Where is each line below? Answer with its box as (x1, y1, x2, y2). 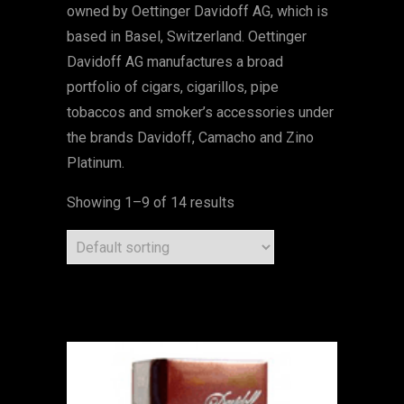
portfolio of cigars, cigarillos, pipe (67, 78, 279, 96)
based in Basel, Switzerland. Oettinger (67, 28, 307, 45)
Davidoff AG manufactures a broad (67, 53, 283, 70)
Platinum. (67, 154, 124, 171)
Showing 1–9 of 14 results (67, 194, 234, 211)
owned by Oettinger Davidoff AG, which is (67, 3, 328, 20)
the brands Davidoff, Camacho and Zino (67, 129, 314, 146)
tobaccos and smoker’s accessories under (67, 104, 334, 121)
